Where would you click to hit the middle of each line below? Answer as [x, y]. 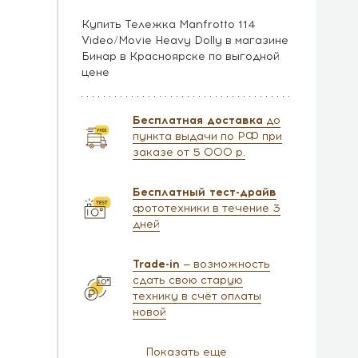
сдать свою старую [188, 280]
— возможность [225, 264]
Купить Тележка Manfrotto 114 [169, 24]
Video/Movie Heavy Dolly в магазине [185, 40]
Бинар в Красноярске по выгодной [181, 56]
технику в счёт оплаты [197, 296]
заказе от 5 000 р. [189, 152]
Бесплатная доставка [198, 120]
